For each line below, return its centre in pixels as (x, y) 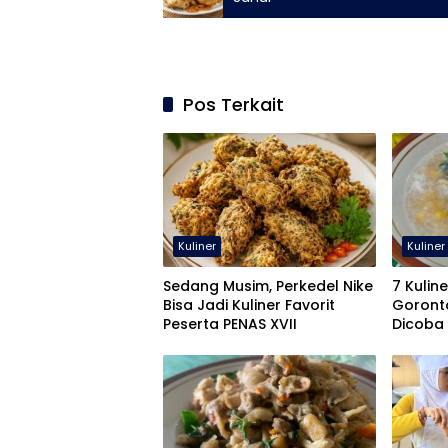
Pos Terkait (233, 104)
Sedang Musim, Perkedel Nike (268, 286)
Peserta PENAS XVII (230, 324)
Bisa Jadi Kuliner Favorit (249, 305)
